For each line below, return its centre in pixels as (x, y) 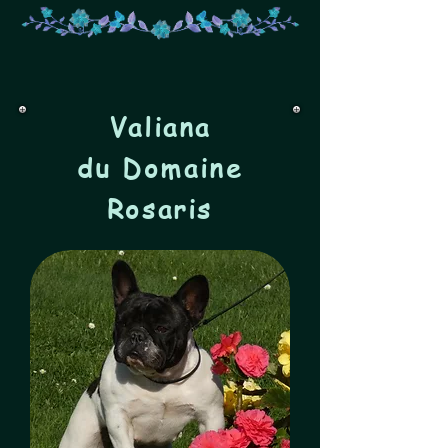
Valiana (160, 127)
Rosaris (160, 209)
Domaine (177, 168)
